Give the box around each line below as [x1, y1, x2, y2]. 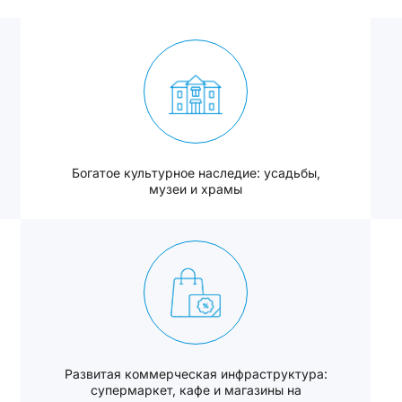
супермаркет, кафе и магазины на [90, 382, 301, 398]
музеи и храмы [149, 181, 243, 197]
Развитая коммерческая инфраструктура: [64, 366, 328, 381]
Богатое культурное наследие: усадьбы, [71, 165, 320, 180]
